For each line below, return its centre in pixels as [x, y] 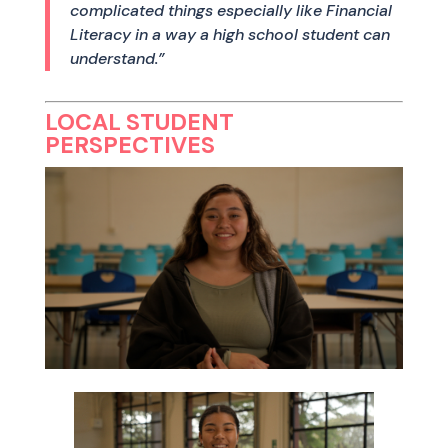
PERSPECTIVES [129, 145]
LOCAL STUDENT [139, 122]
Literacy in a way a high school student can [229, 34]
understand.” [117, 58]
